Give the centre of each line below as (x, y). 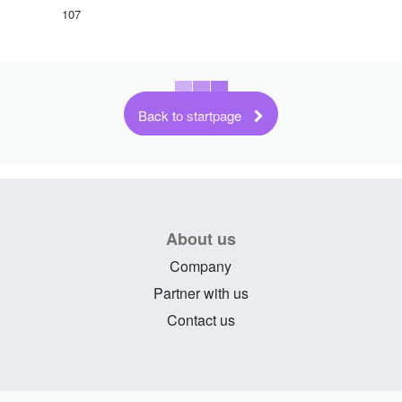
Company (201, 267)
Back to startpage (190, 115)
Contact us (201, 320)
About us (201, 239)
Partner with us (201, 293)
